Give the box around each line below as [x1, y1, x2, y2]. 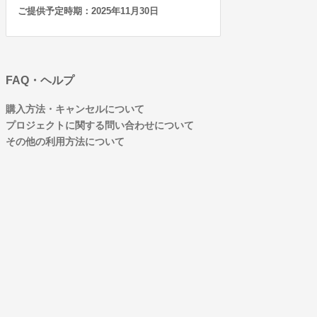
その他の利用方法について [6, 136, 125, 147]
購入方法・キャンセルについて [6, 103, 144, 115]
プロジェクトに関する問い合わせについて [6, 120, 194, 131]
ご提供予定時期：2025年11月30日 [18, 6, 158, 16]
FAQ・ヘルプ [6, 74, 74, 86]
